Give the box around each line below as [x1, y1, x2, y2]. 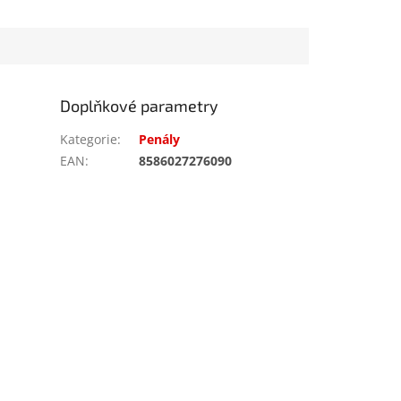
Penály [139, 130, 181, 148]
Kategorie [60, 130, 118, 148]
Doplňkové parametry [60, 95, 219, 115]
